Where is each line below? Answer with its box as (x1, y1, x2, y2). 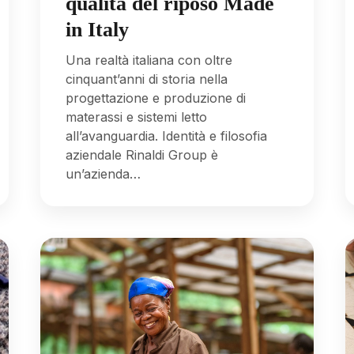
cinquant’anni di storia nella (66, 70, 228, 87)
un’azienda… (66, 165, 141, 182)
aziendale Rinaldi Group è (66, 146, 219, 163)
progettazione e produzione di (66, 89, 247, 106)
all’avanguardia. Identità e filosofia (66, 127, 268, 144)
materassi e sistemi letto (66, 108, 208, 125)
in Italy (66, 18, 130, 42)
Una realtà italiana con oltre (66, 51, 233, 68)
